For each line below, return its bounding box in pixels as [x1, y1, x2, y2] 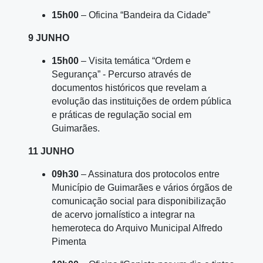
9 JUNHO [28, 33, 69, 43]
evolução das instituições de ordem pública [52, 96, 231, 107]
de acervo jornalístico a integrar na [52, 210, 195, 220]
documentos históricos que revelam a [52, 83, 207, 93]
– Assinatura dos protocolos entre [79, 169, 220, 180]
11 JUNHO [28, 146, 74, 157]
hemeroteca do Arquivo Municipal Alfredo [52, 223, 222, 234]
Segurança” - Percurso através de [52, 69, 191, 80]
